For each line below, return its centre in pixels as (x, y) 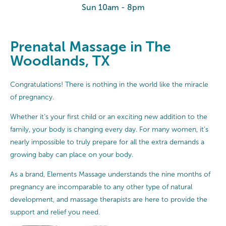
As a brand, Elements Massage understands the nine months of (110, 174)
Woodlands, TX (60, 61)
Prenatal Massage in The (91, 47)
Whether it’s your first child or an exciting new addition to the (109, 117)
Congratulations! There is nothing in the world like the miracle (109, 84)
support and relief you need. (55, 212)
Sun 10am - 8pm (113, 7)
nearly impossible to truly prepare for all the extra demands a (107, 142)
